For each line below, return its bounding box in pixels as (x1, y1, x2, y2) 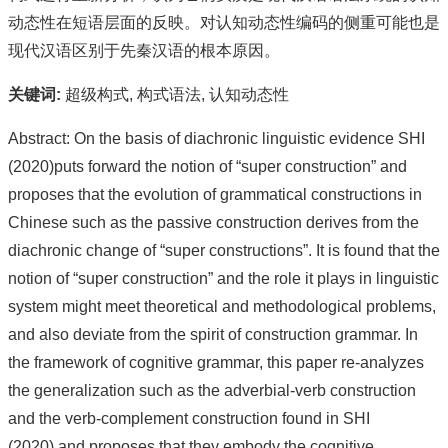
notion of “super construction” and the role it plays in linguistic (8, 269, 439, 287)
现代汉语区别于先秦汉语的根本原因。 (8, 41, 280, 59)
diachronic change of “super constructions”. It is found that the (8, 241, 440, 259)
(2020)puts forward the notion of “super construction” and (8, 157, 407, 175)
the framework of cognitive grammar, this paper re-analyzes (8, 353, 424, 371)
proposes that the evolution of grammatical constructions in (8, 185, 422, 203)
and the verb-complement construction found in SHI (8, 409, 370, 427)
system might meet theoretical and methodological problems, (8, 297, 436, 315)
